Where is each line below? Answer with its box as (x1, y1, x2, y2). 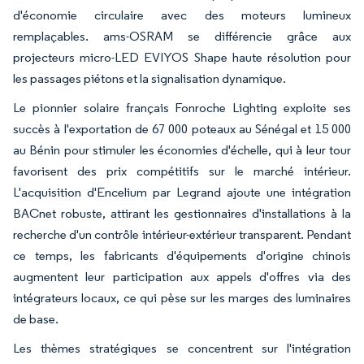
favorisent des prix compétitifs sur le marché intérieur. (13, 162, 351, 179)
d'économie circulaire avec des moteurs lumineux (13, 6, 351, 23)
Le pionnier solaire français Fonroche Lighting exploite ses (13, 99, 351, 115)
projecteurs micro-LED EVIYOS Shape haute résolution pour (13, 49, 351, 65)
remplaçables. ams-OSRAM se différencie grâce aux (13, 28, 351, 44)
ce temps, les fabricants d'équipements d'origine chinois (13, 247, 351, 263)
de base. (13, 310, 58, 327)
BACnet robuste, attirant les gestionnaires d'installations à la (13, 205, 351, 221)
